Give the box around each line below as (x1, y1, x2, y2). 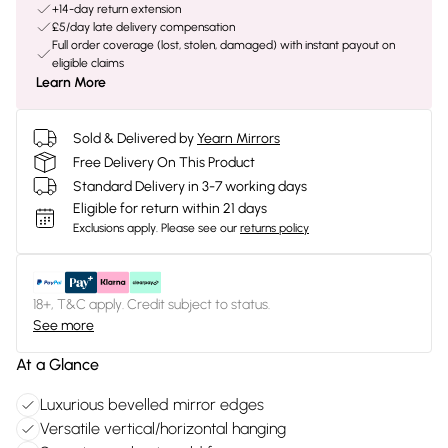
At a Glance (16, 355, 99, 374)
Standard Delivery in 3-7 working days (73, 177, 307, 195)
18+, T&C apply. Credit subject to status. (33, 296, 270, 313)
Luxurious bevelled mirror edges (40, 395, 264, 414)
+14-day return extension (52, 2, 181, 16)
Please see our (161, 221, 237, 235)
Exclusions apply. (73, 221, 158, 235)
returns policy (240, 221, 309, 235)
